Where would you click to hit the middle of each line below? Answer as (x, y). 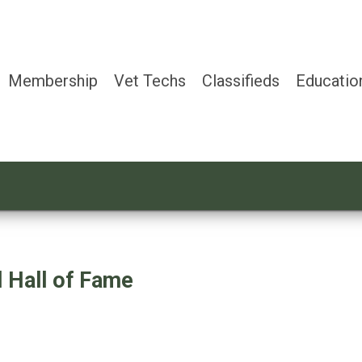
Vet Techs (150, 81)
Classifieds (241, 81)
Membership (53, 81)
